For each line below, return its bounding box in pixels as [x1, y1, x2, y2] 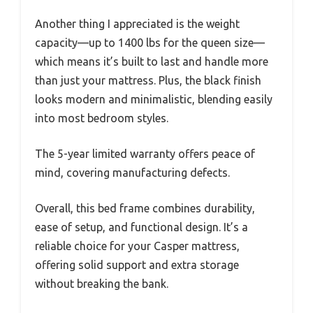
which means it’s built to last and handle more [35, 54, 268, 68]
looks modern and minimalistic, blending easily [35, 92, 272, 105]
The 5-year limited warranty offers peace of [35, 147, 255, 160]
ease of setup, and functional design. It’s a [35, 220, 248, 233]
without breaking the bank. [35, 277, 168, 290]
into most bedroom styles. [35, 111, 168, 124]
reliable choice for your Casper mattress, [35, 239, 240, 252]
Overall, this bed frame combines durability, [35, 201, 255, 214]
